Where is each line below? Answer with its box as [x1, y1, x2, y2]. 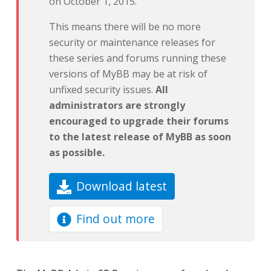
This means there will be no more [48, 20, 201, 33]
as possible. [48, 146, 105, 159]
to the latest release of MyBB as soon [48, 130, 231, 143]
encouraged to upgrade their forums [48, 114, 229, 128]
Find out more [76, 211, 155, 227]
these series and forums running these [48, 51, 226, 65]
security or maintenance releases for [48, 36, 215, 49]
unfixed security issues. [48, 83, 155, 96]
